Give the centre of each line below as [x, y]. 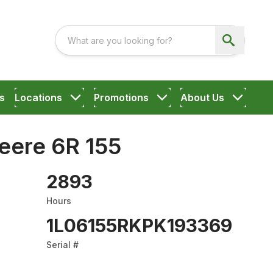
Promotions [121, 97]
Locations [38, 97]
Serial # [62, 245]
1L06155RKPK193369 [139, 225]
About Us [202, 97]
